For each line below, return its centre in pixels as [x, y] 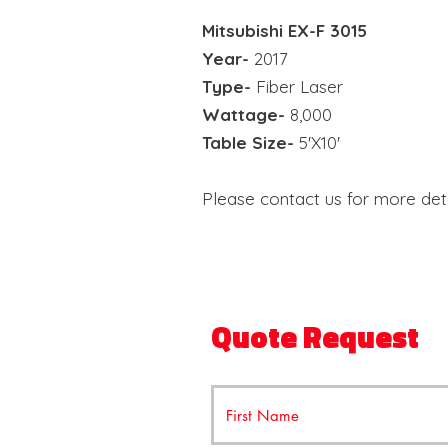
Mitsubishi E [249, 30]
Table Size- [248, 142]
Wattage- [243, 114]
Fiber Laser [297, 86]
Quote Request [315, 337]
